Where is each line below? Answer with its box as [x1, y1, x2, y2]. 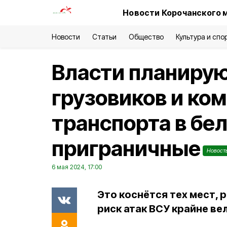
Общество [129, 32, 164, 41]
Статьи [92, 32, 117, 41]
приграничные [52, 135, 201, 161]
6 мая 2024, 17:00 [52, 163, 102, 171]
